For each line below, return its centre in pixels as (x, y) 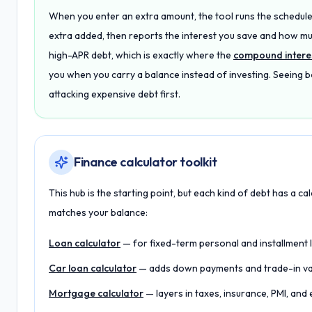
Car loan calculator (93, 268)
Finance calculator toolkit (146, 162)
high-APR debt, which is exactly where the (140, 55)
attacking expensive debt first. (115, 94)
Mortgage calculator (96, 293)
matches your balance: (98, 212)
